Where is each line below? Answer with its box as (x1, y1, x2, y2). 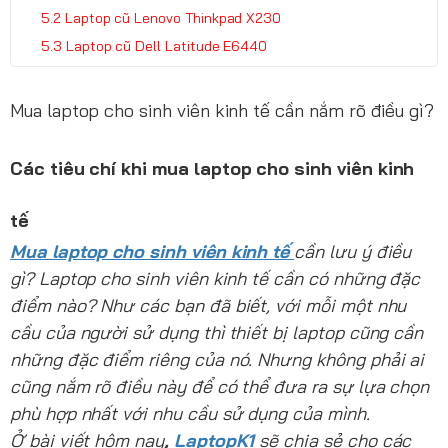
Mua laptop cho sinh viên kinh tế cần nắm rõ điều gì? (10, 98, 435, 122)
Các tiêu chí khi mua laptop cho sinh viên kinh (10, 156, 415, 180)
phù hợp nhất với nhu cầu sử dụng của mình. (10, 401, 370, 425)
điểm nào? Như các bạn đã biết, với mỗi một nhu (10, 293, 407, 317)
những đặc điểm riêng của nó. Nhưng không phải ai (10, 347, 425, 371)
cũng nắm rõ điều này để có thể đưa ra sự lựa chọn (10, 374, 430, 398)
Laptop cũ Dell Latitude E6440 (65, 36, 268, 55)
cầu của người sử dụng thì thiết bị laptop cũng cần (10, 320, 424, 344)
